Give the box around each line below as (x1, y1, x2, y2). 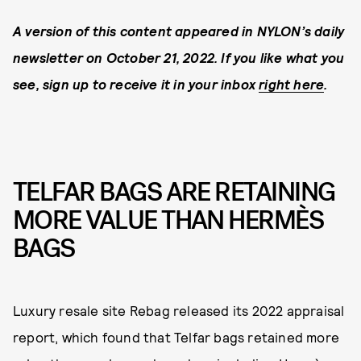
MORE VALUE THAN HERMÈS (13, 203, 324, 239)
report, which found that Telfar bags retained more (13, 328, 340, 345)
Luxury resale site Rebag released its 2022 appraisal (13, 301, 345, 318)
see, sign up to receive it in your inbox (13, 76, 259, 93)
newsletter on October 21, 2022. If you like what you (13, 49, 345, 66)
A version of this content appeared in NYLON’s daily (13, 23, 345, 39)
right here (259, 76, 325, 93)
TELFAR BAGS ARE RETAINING (13, 175, 335, 210)
